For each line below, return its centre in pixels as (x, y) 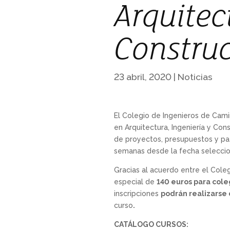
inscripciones (137, 194)
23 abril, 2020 (143, 76)
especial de (135, 182)
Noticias (195, 76)
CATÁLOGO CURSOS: (151, 225)
